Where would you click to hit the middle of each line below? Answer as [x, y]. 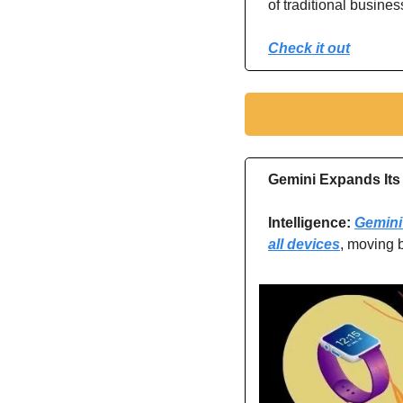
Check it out [309, 49]
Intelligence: [311, 223]
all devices [304, 245]
